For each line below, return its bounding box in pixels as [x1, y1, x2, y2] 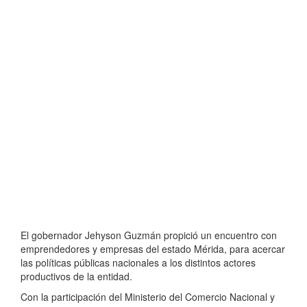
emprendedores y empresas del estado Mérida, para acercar [21, 242, 285, 256]
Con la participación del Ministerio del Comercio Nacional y [21, 290, 275, 304]
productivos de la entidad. [21, 269, 132, 284]
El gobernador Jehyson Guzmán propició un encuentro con [21, 228, 277, 243]
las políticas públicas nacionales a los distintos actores [21, 256, 256, 270]
